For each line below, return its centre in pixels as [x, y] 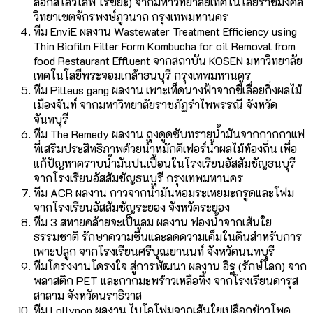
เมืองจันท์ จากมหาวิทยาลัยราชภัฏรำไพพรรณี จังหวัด [155, 105]
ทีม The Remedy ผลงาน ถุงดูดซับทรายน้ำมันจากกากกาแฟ [169, 134]
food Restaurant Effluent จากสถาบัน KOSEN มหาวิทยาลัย [168, 61]
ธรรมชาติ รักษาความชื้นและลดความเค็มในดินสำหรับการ [168, 237]
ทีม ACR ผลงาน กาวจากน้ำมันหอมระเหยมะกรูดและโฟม [164, 193]
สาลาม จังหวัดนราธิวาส [88, 296]
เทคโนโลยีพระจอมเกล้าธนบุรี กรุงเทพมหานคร [142, 75]
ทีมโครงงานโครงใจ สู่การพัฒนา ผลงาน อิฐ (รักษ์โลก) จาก [170, 266]
